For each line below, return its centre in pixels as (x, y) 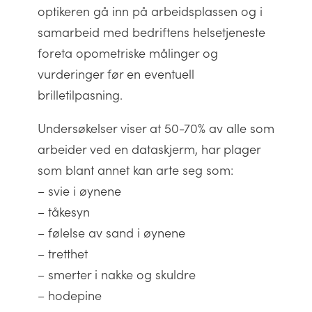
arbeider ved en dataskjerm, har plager (149, 149)
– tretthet (63, 253)
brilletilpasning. (80, 95)
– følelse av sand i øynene (111, 233)
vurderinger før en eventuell (116, 74)
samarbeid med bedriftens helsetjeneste (151, 32)
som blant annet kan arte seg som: (135, 170)
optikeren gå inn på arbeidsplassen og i (150, 11)
